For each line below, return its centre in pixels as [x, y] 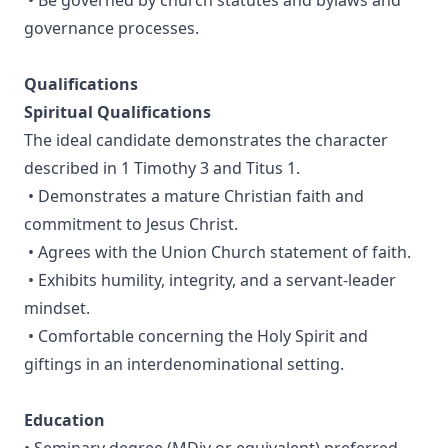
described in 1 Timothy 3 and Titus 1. [162, 168]
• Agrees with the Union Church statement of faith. [217, 252]
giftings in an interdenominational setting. [184, 364]
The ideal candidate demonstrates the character [206, 140]
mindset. [57, 308]
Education [64, 420]
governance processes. [111, 28]
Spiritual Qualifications [117, 112]
